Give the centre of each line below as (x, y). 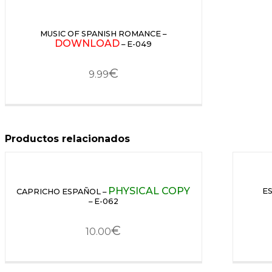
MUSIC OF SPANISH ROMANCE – (104, 34)
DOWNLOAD (87, 44)
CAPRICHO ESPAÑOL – (63, 192)
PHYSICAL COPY (149, 191)
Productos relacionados (67, 138)
